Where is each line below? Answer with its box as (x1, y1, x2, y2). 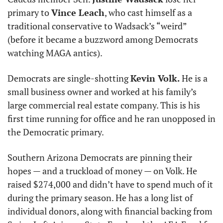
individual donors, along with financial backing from (7, 205, 213, 217)
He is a (180, 72, 208, 84)
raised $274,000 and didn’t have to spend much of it (7, 178, 213, 190)
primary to (7, 6, 51, 18)
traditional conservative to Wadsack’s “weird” (7, 19, 187, 32)
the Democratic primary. (7, 125, 106, 138)
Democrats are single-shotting (7, 72, 130, 84)
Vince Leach (51, 6, 105, 18)
